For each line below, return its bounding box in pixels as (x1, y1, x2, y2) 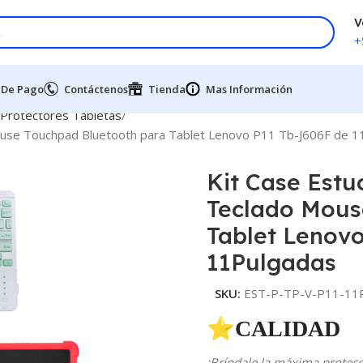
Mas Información (206, 82, 293, 96)
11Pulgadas (206, 248, 336, 276)
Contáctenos (64, 82, 128, 96)
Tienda (148, 82, 186, 96)
